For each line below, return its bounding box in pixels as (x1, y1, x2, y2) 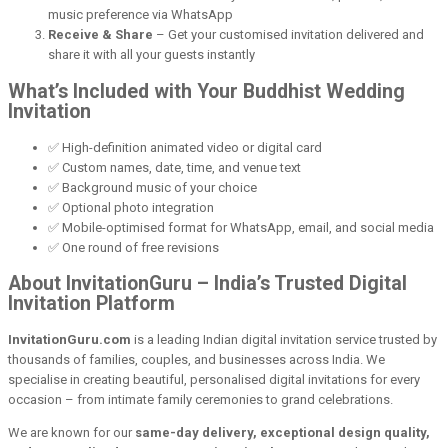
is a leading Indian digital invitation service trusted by (131, 332, 437, 348)
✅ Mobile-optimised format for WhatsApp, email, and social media (48, 219, 434, 235)
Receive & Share (48, 27, 153, 43)
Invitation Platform (8, 292, 175, 315)
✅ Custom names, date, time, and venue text (48, 159, 301, 175)
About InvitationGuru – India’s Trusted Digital (8, 272, 407, 295)
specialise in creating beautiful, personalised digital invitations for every (8, 372, 420, 388)
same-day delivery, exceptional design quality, (135, 425, 430, 441)
